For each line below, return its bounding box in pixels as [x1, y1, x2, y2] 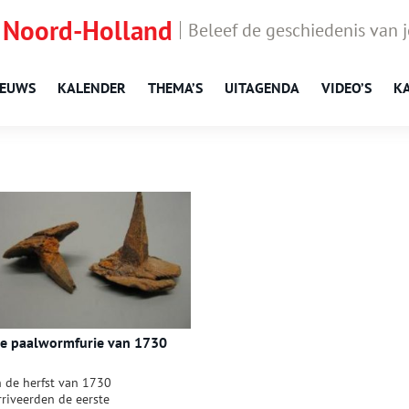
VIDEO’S [321, 79, 372, 97]
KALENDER [58, 79, 126, 97]
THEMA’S [148, 79, 203, 97]
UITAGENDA [225, 79, 299, 97]
